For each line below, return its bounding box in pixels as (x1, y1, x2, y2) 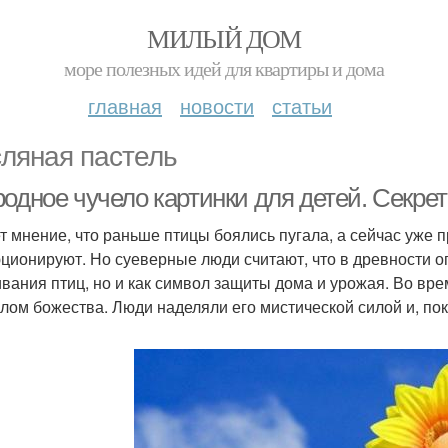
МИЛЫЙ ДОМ (147, 21, 301, 55)
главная (88, 91, 162, 120)
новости (180, 91, 254, 120)
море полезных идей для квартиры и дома (64, 55, 384, 82)
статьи (272, 91, 332, 120)
